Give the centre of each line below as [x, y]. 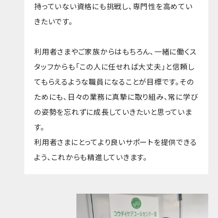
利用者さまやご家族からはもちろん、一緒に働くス [115, 51]
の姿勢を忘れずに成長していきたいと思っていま [113, 111]
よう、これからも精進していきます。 [91, 157]
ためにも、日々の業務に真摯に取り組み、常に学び [116, 96]
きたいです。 [54, 21]
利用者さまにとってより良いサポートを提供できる [116, 142]
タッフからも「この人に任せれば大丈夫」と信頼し [114, 66]
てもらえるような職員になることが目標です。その [114, 81]
